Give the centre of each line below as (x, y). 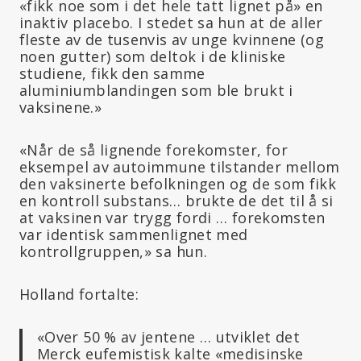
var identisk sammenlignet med (134, 234)
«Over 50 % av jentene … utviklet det (168, 336)
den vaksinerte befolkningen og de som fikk (178, 183)
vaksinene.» (60, 107)
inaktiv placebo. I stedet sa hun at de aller (171, 22)
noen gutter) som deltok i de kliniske (153, 56)
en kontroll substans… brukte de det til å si (176, 200)
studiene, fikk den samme (112, 73)
